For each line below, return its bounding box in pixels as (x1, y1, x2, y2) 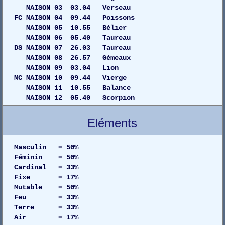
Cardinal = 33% (10, 163, 79, 171)
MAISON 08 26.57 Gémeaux (10, 53, 151, 62)
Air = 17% (10, 213, 79, 221)
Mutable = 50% (10, 183, 79, 191)
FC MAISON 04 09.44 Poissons (10, 13, 151, 22)
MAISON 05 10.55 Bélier (10, 23, 151, 32)
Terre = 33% (10, 203, 79, 211)
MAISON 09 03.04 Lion (10, 63, 151, 72)
